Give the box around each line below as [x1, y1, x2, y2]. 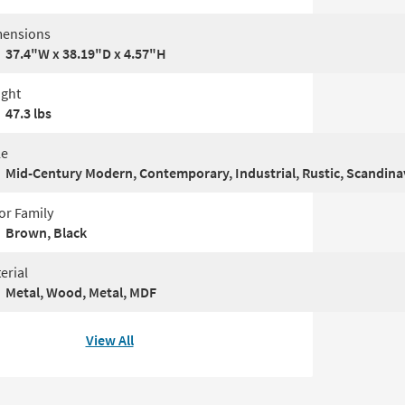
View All [85, 331, 134, 350]
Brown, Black [5, 223, 87, 242]
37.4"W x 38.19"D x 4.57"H [5, 44, 166, 63]
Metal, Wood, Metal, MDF [5, 283, 156, 302]
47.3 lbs [5, 104, 52, 123]
